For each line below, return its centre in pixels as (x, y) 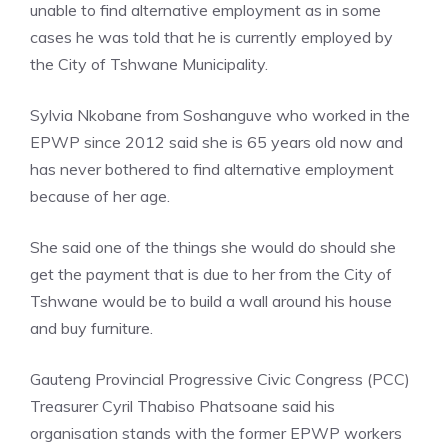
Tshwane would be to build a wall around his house (211, 301)
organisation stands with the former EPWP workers (216, 433)
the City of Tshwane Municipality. (149, 64)
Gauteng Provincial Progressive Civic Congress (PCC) (220, 379)
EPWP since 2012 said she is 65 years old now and (216, 142)
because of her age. (100, 196)
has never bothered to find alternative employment (212, 169)
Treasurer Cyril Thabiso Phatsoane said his (182, 406)
